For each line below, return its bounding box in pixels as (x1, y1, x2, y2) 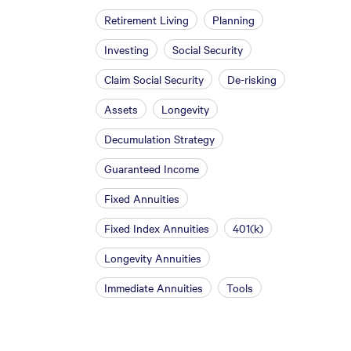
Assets (104, 101, 138, 117)
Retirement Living (104, 12, 189, 27)
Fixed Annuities (104, 190, 179, 206)
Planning (212, 12, 255, 27)
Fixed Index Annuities (104, 220, 209, 236)
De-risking (227, 71, 277, 87)
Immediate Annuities (104, 280, 203, 295)
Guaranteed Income (104, 161, 199, 176)
